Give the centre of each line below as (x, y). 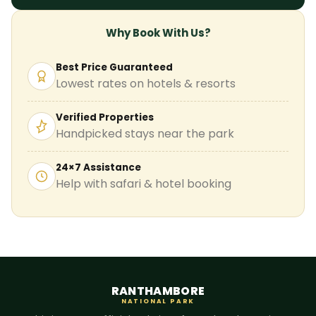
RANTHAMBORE (158, 291)
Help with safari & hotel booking (144, 183)
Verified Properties (105, 117)
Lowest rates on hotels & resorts (146, 83)
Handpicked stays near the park (145, 133)
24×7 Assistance (98, 167)
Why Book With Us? (158, 32)
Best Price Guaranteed (114, 67)
